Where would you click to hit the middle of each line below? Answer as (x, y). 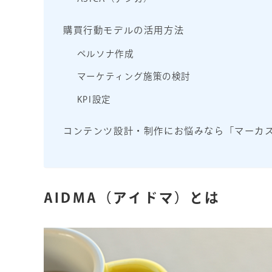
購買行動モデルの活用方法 (124, 30)
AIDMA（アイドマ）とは (132, 197)
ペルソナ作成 (105, 53)
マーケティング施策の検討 (134, 76)
